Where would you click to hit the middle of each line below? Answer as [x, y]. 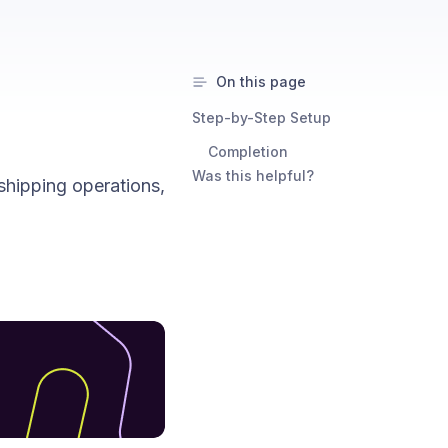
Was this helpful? [253, 175]
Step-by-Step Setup [261, 117]
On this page [261, 81]
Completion [248, 151]
